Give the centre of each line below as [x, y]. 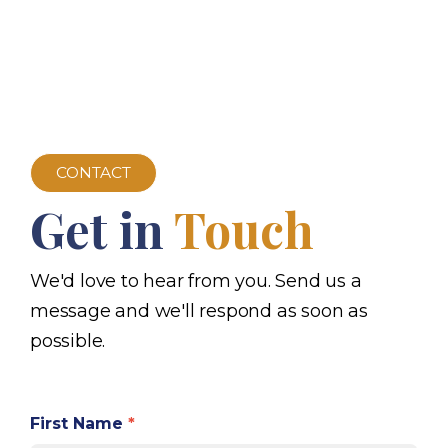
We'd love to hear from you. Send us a [196, 280]
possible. [68, 340]
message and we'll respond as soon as [199, 310]
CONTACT [93, 172]
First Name [79, 423]
